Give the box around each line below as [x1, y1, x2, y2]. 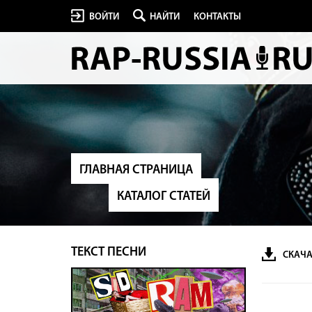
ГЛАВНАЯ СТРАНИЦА [79, 164, 193, 177]
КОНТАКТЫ [194, 12, 241, 22]
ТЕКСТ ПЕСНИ [71, 246, 146, 259]
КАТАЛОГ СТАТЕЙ [117, 190, 210, 203]
